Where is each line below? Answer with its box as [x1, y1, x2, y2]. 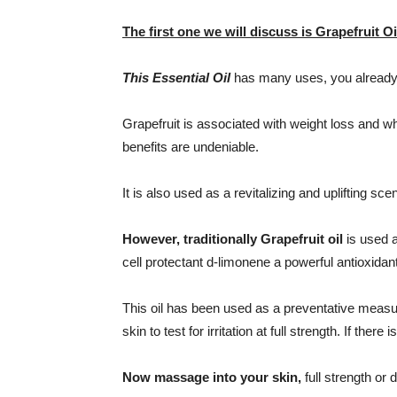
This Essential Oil [122, 70, 230, 85]
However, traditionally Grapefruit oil [122, 231, 343, 246]
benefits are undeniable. [122, 139, 259, 154]
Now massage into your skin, [122, 370, 301, 385]
